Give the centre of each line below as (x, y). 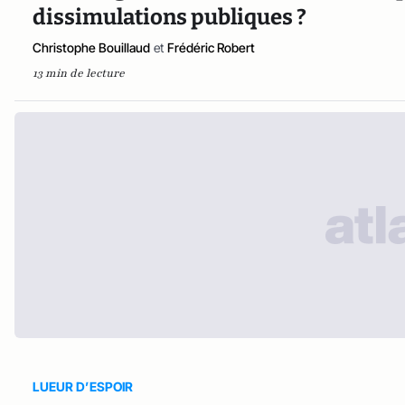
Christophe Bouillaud (91, 48)
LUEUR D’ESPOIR (83, 387)
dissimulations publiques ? (170, 18)
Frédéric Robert (211, 48)
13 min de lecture (79, 74)
